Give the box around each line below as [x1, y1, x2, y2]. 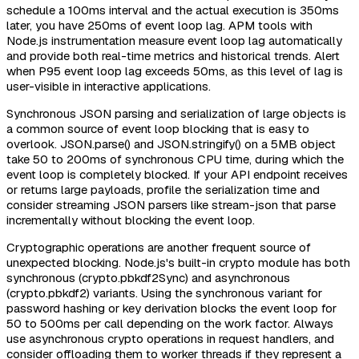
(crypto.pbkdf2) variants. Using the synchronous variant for [6, 285, 322, 301]
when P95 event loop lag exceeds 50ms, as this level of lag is [6, 63, 343, 79]
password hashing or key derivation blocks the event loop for [6, 301, 337, 317]
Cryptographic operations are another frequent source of [6, 240, 311, 256]
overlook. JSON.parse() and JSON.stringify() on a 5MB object [6, 136, 336, 152]
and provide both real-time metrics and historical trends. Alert [6, 48, 340, 64]
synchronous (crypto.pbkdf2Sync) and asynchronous [6, 270, 290, 286]
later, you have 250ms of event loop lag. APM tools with [6, 18, 313, 34]
